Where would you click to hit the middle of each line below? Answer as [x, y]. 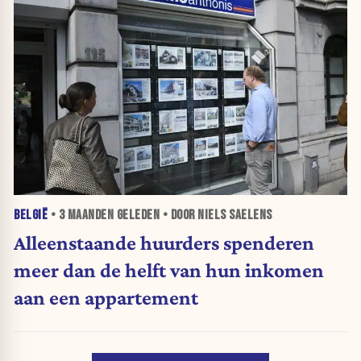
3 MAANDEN [86, 215]
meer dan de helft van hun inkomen [169, 270]
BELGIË [31, 215]
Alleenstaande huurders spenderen [164, 242]
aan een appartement [106, 297]
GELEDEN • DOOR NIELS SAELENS [193, 215]
